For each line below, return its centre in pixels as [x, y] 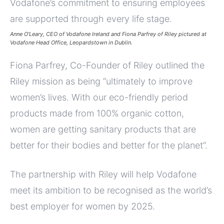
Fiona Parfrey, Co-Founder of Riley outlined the [107, 65]
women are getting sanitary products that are [103, 129]
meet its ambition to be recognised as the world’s [111, 190]
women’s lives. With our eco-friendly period [99, 97]
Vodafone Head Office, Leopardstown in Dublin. [71, 43]
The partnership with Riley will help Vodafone [103, 174]
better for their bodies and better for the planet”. [109, 145]
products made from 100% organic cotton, [97, 113]
